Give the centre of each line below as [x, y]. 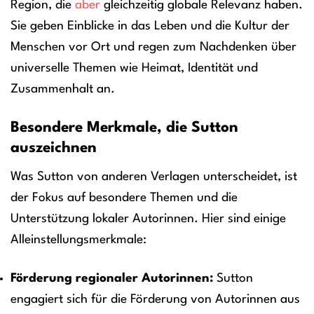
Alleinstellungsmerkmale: [78, 240]
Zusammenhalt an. [63, 90]
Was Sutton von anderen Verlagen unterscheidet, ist [154, 177]
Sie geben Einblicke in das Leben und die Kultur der [150, 27]
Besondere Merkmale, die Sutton [124, 128]
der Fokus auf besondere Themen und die [124, 198]
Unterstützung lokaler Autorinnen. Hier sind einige [148, 219]
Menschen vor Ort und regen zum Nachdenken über [153, 48]
